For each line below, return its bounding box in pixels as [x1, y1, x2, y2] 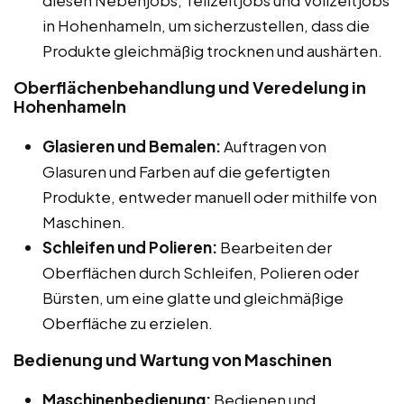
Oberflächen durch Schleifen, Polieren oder [42, 262, 359, 282]
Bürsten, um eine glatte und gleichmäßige [42, 287, 344, 308]
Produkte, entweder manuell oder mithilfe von [42, 186, 377, 207]
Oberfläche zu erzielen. [42, 312, 213, 333]
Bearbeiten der [217, 236, 332, 257]
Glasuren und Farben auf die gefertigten [42, 161, 330, 181]
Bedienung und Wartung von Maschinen [14, 348, 332, 370]
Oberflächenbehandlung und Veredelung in [14, 76, 366, 97]
